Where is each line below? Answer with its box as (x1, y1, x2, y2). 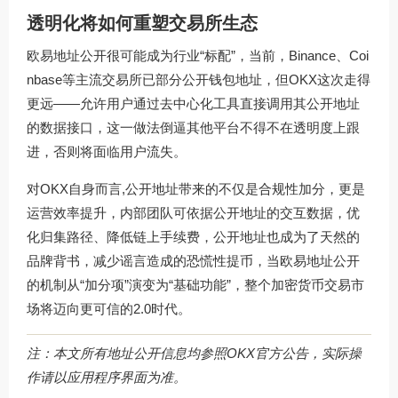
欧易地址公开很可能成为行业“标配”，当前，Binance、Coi (27, 47, 369, 63)
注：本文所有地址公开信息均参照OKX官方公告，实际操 (27, 346, 362, 362)
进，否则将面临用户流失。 (27, 143, 187, 159)
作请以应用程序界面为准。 (27, 370, 187, 386)
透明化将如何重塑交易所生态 (27, 12, 258, 33)
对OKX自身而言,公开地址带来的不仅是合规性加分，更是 (27, 180, 365, 196)
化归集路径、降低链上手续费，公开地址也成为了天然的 (27, 228, 360, 244)
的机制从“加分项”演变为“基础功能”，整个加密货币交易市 (27, 276, 364, 292)
